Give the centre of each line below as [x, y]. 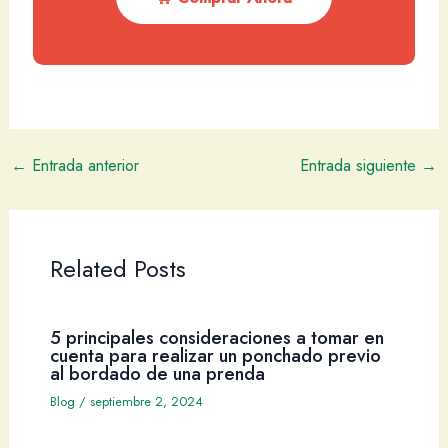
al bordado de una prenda [157, 374]
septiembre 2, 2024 [146, 402]
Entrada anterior [82, 165]
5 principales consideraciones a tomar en [216, 338]
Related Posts [117, 269]
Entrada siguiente [361, 165]
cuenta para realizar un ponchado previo [215, 356]
